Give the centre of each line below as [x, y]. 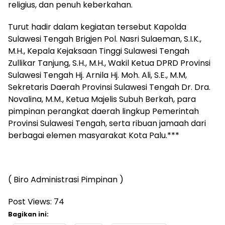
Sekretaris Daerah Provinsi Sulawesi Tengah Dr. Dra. [109, 87]
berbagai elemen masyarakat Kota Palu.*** [94, 135]
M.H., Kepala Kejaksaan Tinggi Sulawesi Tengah [99, 51]
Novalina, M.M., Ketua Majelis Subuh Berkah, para [102, 99]
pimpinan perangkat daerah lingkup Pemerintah [103, 111]
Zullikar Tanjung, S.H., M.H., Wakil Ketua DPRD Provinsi [109, 63]
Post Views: [30, 201]
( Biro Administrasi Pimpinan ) [66, 179]
